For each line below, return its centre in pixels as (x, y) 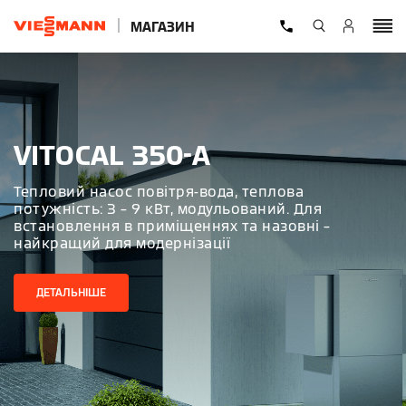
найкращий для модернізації (122, 243)
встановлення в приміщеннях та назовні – (172, 226)
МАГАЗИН (163, 26)
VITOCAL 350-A (112, 155)
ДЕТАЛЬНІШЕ (71, 292)
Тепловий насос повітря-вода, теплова (159, 191)
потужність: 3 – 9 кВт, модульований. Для (168, 208)
